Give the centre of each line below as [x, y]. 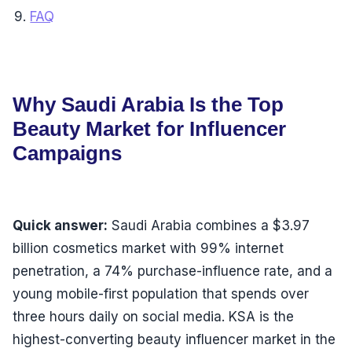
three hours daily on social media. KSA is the [153, 317]
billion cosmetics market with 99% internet [148, 249]
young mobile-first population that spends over [161, 294]
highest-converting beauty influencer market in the [174, 340]
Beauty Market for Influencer [149, 129]
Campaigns [67, 154]
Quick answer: [60, 226]
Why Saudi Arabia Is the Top [148, 105]
